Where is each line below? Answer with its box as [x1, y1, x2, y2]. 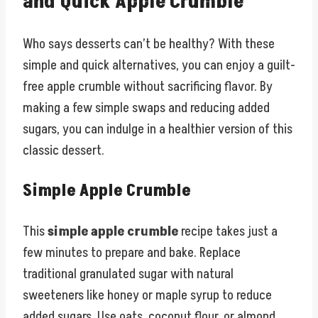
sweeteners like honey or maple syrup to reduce [23, 286, 272, 305]
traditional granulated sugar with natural [23, 265, 234, 284]
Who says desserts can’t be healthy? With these [23, 35, 275, 54]
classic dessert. [23, 141, 104, 160]
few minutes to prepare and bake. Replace [23, 243, 241, 263]
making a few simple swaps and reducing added [23, 99, 270, 118]
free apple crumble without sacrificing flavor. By [23, 77, 273, 97]
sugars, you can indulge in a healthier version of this [23, 120, 292, 139]
